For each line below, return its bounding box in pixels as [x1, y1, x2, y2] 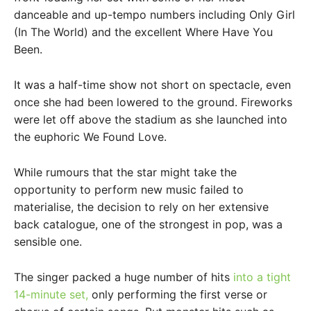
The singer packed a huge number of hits [14, 270, 233, 285]
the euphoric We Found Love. [14, 130, 167, 144]
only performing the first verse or [88, 287, 267, 302]
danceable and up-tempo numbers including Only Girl [14, 8, 295, 22]
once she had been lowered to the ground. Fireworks [14, 95, 292, 110]
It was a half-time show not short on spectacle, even [14, 78, 291, 92]
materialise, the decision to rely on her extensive [14, 200, 269, 215]
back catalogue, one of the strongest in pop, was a [14, 217, 283, 232]
